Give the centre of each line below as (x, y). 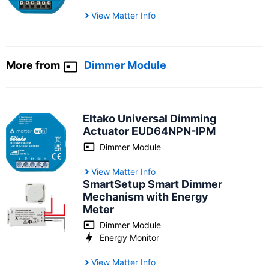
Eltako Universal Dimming (150, 119)
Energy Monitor (130, 237)
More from (34, 65)
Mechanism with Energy (146, 197)
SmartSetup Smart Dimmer (153, 184)
